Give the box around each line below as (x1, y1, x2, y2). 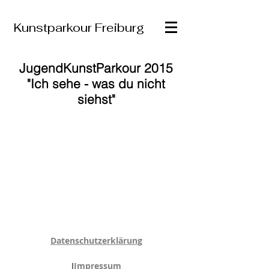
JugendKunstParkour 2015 (19, 60, 173, 76)
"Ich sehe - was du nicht (27, 76, 165, 91)
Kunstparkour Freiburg (14, 20, 144, 35)
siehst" (77, 91, 115, 107)
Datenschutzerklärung (50, 235, 142, 246)
